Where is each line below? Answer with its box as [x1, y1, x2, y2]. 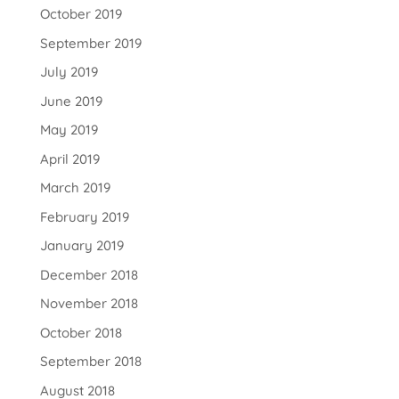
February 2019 [39, 208, 129, 225]
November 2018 [39, 295, 138, 313]
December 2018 [39, 265, 138, 283]
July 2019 [39, 63, 98, 81]
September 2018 [39, 353, 142, 370]
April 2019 [39, 150, 100, 167]
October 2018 [39, 323, 122, 341]
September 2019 [39, 34, 142, 52]
